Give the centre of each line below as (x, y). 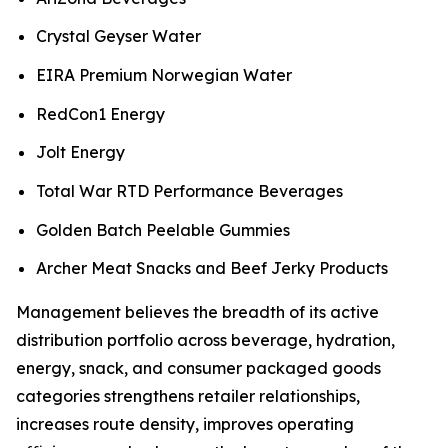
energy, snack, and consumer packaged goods (198, 368)
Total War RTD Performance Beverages (189, 190)
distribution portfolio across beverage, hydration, (205, 340)
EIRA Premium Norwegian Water (164, 74)
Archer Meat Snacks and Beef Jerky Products (212, 268)
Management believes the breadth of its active (197, 312)
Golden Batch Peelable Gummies (163, 229)
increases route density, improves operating (185, 424)
